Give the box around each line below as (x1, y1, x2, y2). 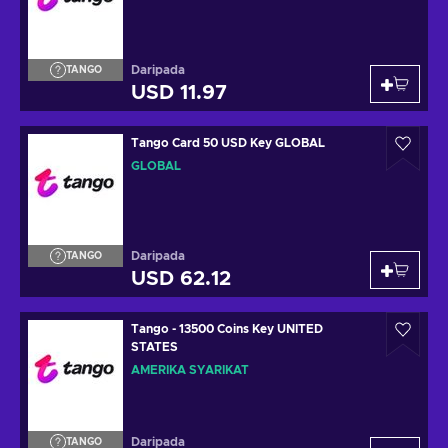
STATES (131, 341, 178, 353)
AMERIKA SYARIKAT (131, 364, 249, 376)
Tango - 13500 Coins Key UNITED (131, 323, 179, 335)
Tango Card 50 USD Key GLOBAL (131, 137, 325, 149)
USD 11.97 (131, 83, 227, 103)
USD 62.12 (131, 269, 231, 289)
